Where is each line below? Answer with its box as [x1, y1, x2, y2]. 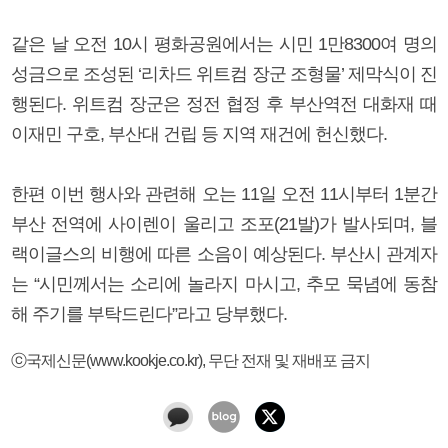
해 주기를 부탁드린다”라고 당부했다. [11, 303, 287, 324]
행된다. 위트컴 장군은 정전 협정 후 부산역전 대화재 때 [11, 93, 437, 114]
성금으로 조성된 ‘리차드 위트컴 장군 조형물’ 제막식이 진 [11, 63, 437, 84]
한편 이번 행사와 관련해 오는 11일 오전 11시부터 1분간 [11, 183, 437, 204]
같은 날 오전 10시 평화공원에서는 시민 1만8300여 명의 [11, 33, 437, 54]
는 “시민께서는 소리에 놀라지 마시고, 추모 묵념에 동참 [11, 273, 437, 294]
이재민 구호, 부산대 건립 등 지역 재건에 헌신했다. [11, 123, 387, 144]
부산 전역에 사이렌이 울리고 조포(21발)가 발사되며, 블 [11, 213, 437, 234]
